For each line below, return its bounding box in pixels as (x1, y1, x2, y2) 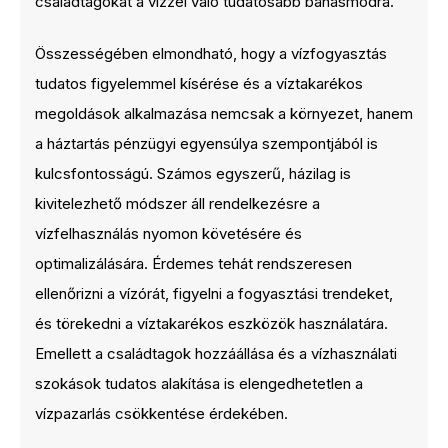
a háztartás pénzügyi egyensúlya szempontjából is (35, 134, 378, 153)
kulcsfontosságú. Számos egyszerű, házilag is (35, 164, 351, 183)
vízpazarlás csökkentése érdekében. (35, 404, 288, 423)
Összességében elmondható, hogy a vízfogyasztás (35, 44, 387, 63)
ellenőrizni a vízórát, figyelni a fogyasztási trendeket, (35, 284, 393, 303)
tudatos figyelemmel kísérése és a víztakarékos (35, 74, 363, 93)
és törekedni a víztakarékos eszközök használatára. (35, 314, 388, 333)
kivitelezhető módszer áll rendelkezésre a (35, 194, 320, 213)
